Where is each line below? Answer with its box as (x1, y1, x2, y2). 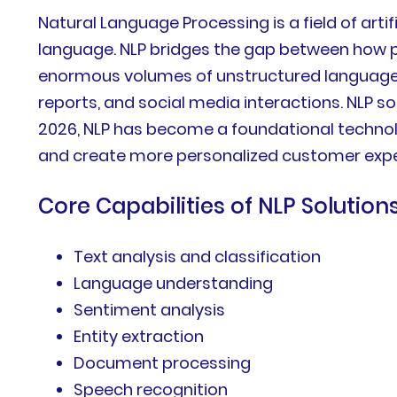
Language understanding (74, 272, 274, 295)
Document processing (74, 352, 252, 375)
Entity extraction (74, 325, 205, 348)
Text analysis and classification (74, 245, 322, 269)
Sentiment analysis (74, 299, 226, 322)
